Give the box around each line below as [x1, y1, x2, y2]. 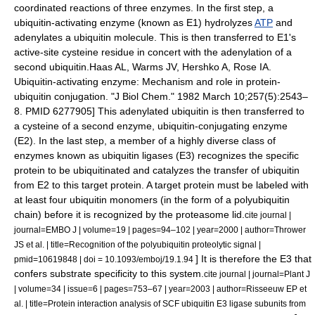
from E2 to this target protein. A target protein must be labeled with [14, 179, 309, 191]
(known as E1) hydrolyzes [135, 17, 255, 28]
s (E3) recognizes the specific [168, 150, 299, 161]
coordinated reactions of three [14, 2, 150, 13]
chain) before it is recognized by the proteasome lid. [14, 209, 245, 220]
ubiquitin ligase [102, 150, 168, 161]
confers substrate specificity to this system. [14, 268, 204, 279]
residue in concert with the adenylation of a [98, 46, 292, 58]
